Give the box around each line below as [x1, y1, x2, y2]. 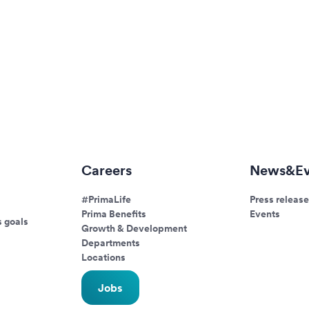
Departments [81, 237, 141, 248]
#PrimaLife [81, 194, 132, 205]
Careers [81, 162, 132, 179]
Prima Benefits [81, 208, 147, 219]
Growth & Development [81, 223, 188, 234]
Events [249, 208, 280, 219]
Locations [81, 252, 126, 263]
